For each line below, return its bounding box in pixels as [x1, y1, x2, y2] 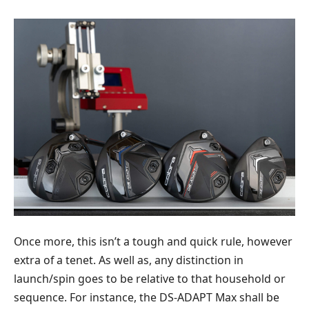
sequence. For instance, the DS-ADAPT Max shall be [14, 290, 279, 306]
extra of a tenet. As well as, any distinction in [14, 252, 243, 268]
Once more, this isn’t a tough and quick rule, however [14, 234, 292, 250]
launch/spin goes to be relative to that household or [14, 271, 286, 287]
